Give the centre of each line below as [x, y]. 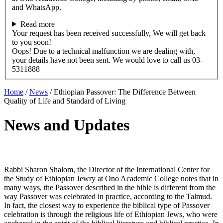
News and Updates [67, 125]
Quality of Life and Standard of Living [65, 101]
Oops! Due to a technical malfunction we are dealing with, [104, 51]
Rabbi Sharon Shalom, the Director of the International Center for [107, 170]
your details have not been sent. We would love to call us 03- [107, 60]
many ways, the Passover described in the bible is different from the [110, 188]
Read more [37, 24]
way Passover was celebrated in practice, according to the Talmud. [108, 197]
